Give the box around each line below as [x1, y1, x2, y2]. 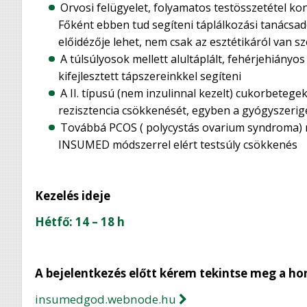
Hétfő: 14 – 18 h [35, 213, 125, 230]
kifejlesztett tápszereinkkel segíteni [58, 68, 241, 84]
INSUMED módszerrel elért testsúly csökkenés [58, 136, 297, 152]
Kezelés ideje [35, 188, 130, 204]
